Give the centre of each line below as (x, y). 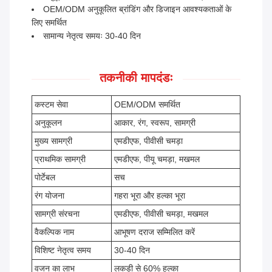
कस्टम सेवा (51, 105)
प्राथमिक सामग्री (60, 159)
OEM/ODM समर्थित (147, 105)
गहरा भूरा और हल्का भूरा (150, 196)
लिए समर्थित (49, 23)
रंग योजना (49, 196)
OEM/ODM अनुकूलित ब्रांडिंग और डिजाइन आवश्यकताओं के (137, 9)
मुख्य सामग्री (53, 141)
